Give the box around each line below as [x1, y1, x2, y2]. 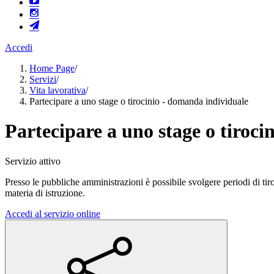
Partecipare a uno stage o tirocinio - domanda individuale [29, 96, 248, 106]
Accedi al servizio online [5, 208, 100, 219]
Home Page [29, 63, 75, 73]
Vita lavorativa [29, 85, 86, 95]
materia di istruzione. [5, 187, 85, 198]
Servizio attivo [5, 155, 61, 166]
